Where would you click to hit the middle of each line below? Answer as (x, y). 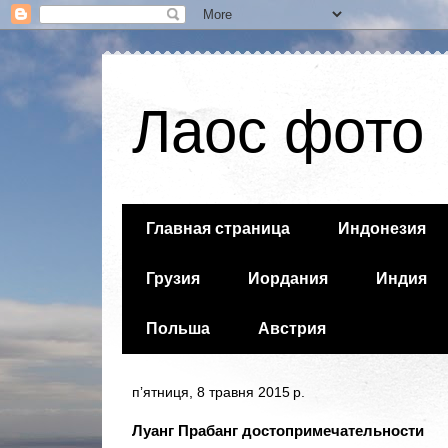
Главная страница (218, 228)
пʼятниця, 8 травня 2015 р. (218, 392)
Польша (178, 328)
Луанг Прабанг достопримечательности (278, 430)
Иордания (288, 278)
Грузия (173, 278)
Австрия (292, 328)
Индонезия (382, 228)
